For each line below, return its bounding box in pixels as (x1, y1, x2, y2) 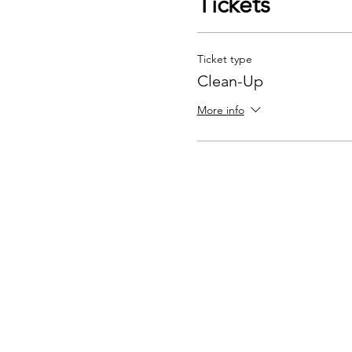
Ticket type (196, 52, 252, 66)
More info (196, 103, 244, 118)
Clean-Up (196, 71, 263, 90)
